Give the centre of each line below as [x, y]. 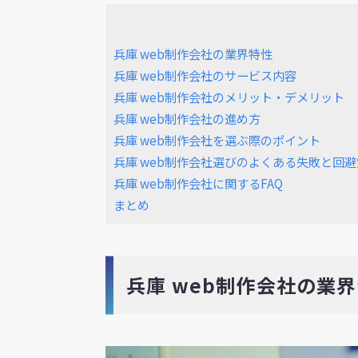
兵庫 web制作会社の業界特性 [193, 54]
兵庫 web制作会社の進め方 [187, 119]
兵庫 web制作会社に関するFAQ [198, 183]
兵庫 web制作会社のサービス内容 [205, 76]
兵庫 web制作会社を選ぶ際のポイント [217, 140]
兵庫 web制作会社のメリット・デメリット [229, 97]
